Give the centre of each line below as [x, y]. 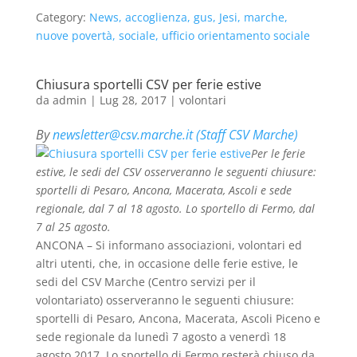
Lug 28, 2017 [133, 100]
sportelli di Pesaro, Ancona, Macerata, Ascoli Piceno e [178, 318]
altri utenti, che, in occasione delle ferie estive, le [167, 263]
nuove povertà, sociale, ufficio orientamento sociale [173, 35]
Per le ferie [278, 153]
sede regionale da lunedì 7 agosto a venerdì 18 [161, 337]
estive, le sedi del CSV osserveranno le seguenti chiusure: [176, 172]
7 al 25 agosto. [73, 227]
